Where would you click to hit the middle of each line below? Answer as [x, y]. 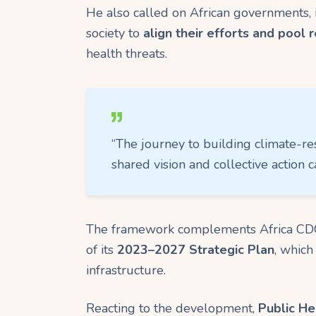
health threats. [127, 54]
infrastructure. [126, 270]
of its [102, 250]
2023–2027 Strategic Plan [196, 250]
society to [115, 34]
